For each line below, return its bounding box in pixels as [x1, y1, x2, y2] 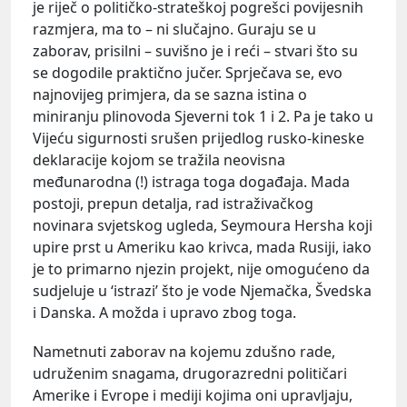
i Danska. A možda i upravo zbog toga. [33, 302, 296, 323]
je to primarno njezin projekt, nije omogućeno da [33, 258, 370, 279]
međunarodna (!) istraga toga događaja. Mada [33, 171, 350, 192]
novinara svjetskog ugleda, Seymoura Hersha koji [33, 214, 372, 235]
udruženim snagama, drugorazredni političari [33, 362, 347, 383]
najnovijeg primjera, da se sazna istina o [33, 84, 307, 104]
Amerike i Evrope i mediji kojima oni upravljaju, [33, 384, 352, 405]
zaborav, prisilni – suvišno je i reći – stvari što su [33, 40, 358, 61]
